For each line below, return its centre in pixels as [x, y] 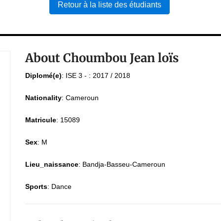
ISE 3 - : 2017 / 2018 [98, 75]
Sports [36, 186]
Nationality [43, 98]
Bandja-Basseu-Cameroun [124, 164]
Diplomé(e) [43, 75]
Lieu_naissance [52, 164]
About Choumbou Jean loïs [102, 58]
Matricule [40, 120]
